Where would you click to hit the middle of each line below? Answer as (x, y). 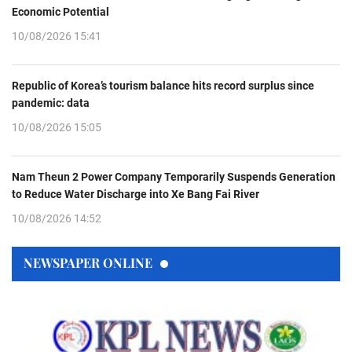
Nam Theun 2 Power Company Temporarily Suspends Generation (174, 177)
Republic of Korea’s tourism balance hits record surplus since (163, 86)
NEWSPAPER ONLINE (88, 263)
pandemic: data (51, 103)
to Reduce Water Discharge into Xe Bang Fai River (136, 194)
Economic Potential (60, 12)
